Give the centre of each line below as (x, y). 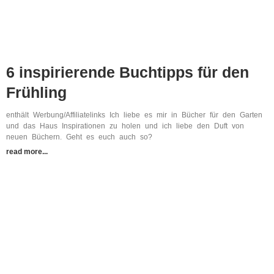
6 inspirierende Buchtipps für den (128, 72)
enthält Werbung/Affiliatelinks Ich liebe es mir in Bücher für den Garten (134, 115)
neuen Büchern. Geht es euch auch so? (79, 137)
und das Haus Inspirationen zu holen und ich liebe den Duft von (125, 126)
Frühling (36, 92)
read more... (27, 151)
